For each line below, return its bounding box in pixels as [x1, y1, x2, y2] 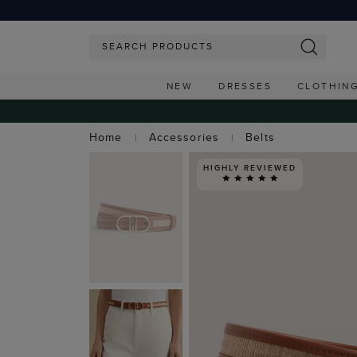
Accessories [148, 129, 219, 145]
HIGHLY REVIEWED [203, 161, 296, 174]
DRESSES [218, 79, 273, 92]
